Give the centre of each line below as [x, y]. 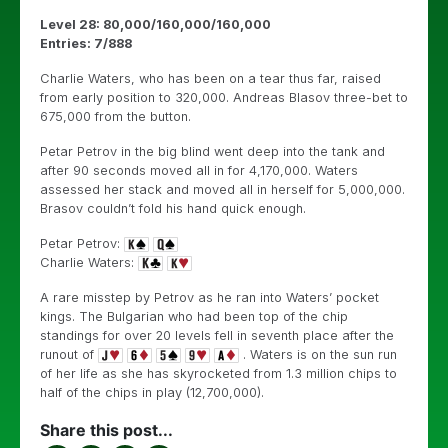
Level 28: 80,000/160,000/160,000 [155, 24]
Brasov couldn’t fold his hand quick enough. [173, 208]
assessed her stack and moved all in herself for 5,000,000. [222, 189]
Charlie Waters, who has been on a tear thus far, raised [210, 78]
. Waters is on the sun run [318, 354]
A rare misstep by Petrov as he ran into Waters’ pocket [209, 297]
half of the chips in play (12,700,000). [152, 392]
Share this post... [106, 430]
